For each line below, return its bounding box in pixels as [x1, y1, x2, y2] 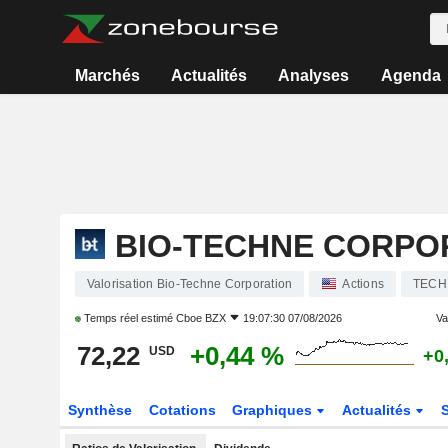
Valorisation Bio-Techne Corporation [86, 277, 293, 291]
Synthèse [67, 402, 132, 418]
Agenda [380, 67, 441, 84]
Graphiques [232, 402, 317, 418]
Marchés [74, 67, 140, 84]
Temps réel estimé [80, 312, 176, 324]
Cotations [148, 402, 216, 418]
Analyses [278, 67, 350, 84]
